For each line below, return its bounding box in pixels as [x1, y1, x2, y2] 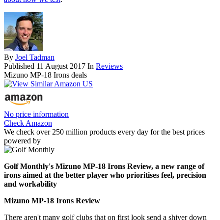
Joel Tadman [15, 53, 55, 62]
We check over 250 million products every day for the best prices [4, 128, 205, 137]
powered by [4, 137, 41, 145]
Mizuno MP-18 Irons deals [4, 71, 87, 80]
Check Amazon [4, 119, 52, 128]
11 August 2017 [36, 62, 85, 71]
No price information [4, 110, 69, 119]
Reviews [96, 62, 123, 71]
